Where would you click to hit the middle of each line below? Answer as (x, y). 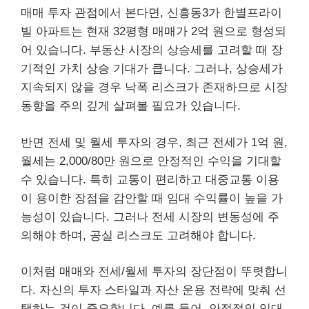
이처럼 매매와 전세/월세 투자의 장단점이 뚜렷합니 (154, 271)
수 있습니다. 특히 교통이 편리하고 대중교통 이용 (150, 179)
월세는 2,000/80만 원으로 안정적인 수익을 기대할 (151, 161)
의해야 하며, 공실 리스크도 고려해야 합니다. (138, 235)
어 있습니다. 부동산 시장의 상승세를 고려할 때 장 (152, 50)
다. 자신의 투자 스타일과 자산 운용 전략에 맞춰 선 (153, 290)
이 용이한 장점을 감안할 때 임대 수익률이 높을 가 (152, 198)
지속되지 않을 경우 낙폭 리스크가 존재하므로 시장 (154, 87)
